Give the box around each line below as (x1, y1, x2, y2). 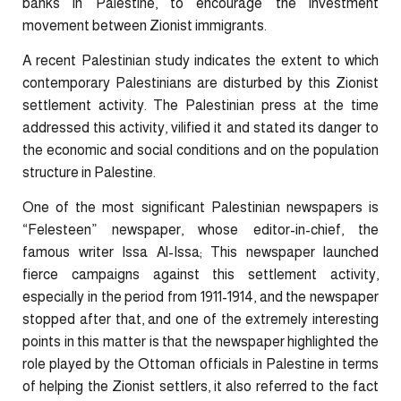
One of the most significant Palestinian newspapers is (22, 200, 379, 216)
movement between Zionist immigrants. (22, 17, 267, 33)
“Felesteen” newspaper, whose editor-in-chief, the (22, 222, 379, 238)
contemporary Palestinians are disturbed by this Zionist (22, 75, 379, 91)
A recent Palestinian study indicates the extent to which (22, 53, 379, 69)
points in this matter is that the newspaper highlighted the (22, 334, 379, 350)
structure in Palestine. (22, 165, 156, 181)
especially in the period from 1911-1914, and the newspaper (22, 289, 379, 305)
